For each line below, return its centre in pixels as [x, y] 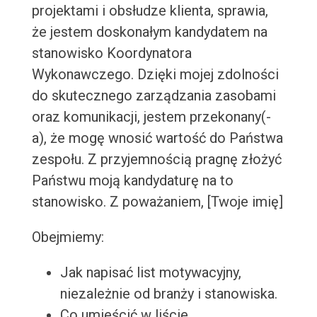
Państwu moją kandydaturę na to [132, 181]
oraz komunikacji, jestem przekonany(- [151, 117]
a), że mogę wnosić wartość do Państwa [157, 138]
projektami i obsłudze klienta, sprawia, [150, 11]
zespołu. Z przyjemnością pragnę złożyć [156, 160]
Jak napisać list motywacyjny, [150, 273]
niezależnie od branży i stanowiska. [168, 294]
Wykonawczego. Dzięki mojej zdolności [155, 75]
